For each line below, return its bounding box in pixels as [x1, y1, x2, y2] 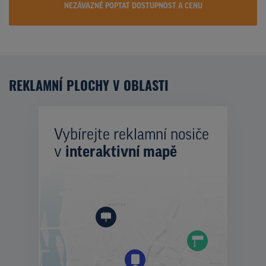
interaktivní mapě [65, 144, 177, 161]
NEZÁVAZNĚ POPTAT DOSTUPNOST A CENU [64, 2, 202, 10]
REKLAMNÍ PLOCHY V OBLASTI [9, 75, 169, 94]
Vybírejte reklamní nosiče [54, 127, 209, 144]
